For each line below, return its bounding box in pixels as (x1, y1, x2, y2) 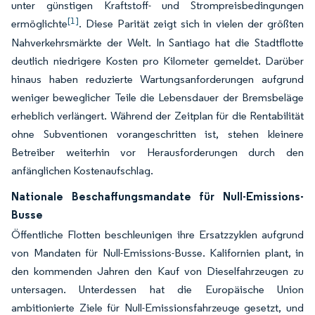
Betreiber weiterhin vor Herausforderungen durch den (11, 146, 304, 160)
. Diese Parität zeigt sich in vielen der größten (79, 17, 304, 31)
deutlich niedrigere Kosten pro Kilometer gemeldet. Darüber (11, 54, 304, 68)
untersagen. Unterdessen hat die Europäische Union (11, 283, 304, 297)
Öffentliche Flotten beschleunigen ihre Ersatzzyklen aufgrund (11, 228, 304, 242)
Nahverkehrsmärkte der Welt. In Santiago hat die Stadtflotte (11, 36, 304, 50)
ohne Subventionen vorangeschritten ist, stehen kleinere (11, 127, 304, 141)
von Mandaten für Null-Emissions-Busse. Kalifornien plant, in (11, 246, 304, 260)
